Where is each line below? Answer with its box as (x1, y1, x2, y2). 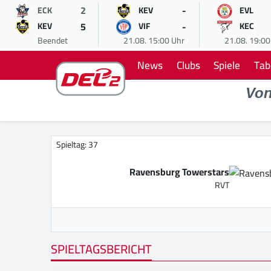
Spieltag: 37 (56, 137, 98, 153)
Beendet (38, 33, 68, 48)
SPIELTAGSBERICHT (51, 238, 152, 261)
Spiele (214, 55, 241, 76)
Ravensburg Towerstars (129, 163, 229, 181)
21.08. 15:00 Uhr (123, 33, 184, 48)
